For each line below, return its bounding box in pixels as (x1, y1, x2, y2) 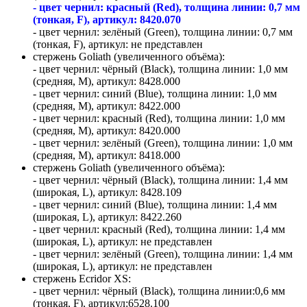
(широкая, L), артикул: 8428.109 (33, 186, 182, 198)
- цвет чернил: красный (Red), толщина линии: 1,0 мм (33, 112, 285, 124)
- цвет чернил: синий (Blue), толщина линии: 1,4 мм (33, 198, 277, 210)
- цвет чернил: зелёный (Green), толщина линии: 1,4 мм (33, 247, 293, 260)
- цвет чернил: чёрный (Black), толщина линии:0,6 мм (33, 284, 285, 297)
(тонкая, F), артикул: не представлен (33, 38, 203, 50)
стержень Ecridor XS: (33, 272, 131, 284)
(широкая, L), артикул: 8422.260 (33, 210, 182, 223)
